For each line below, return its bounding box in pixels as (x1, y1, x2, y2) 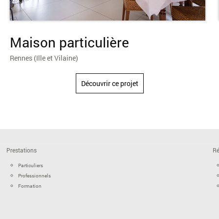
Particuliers (18, 162, 44, 169)
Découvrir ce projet (81, 78, 138, 88)
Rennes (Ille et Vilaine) (10, 53, 78, 63)
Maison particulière (10, 33, 129, 51)
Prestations (6, 146, 37, 154)
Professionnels (18, 172, 51, 179)
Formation (18, 182, 42, 189)
